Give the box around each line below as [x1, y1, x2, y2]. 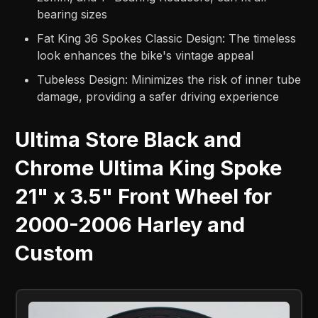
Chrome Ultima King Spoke [15, 155, 283, 181]
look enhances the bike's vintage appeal [37, 48, 254, 63]
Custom [15, 241, 94, 266]
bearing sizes [37, 7, 108, 22]
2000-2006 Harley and [15, 212, 246, 238]
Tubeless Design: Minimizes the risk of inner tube [37, 72, 302, 87]
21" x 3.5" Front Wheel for [15, 184, 273, 209]
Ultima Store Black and [15, 127, 242, 153]
